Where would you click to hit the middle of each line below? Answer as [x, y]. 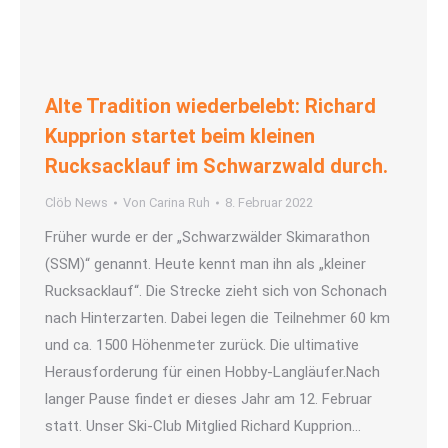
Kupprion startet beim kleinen [180, 136]
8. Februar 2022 [269, 203]
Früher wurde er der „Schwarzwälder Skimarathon [207, 237]
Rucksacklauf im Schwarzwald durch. [216, 166]
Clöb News [76, 203]
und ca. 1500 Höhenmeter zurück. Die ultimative [202, 345]
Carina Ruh [179, 203]
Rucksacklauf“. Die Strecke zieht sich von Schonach [216, 291]
